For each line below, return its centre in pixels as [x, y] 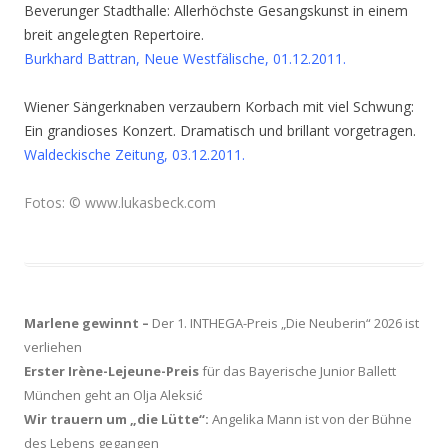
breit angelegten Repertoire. [114, 34]
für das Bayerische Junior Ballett [297, 371]
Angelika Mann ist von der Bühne [310, 419]
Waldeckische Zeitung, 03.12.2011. [134, 154]
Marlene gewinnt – [88, 323]
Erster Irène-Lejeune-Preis [111, 371]
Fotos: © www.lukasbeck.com [120, 202]
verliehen [53, 347]
